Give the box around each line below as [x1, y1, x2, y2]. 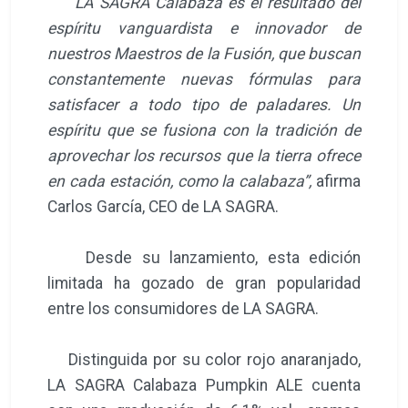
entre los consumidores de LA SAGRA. [47, 299, 322, 318]
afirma [311, 171, 362, 190]
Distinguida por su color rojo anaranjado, [47, 350, 361, 369]
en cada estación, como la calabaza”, [47, 171, 312, 190]
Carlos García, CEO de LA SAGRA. [47, 197, 279, 216]
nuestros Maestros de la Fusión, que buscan [47, 44, 361, 63]
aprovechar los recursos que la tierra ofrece [47, 146, 361, 165]
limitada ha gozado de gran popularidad [47, 273, 361, 292]
